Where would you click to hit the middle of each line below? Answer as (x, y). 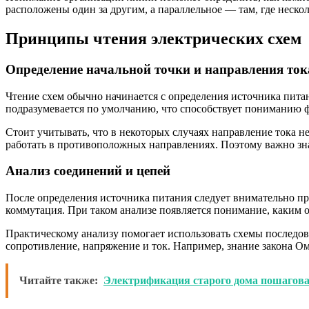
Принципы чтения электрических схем (153, 38)
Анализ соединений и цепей (88, 171)
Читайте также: (59, 280)
